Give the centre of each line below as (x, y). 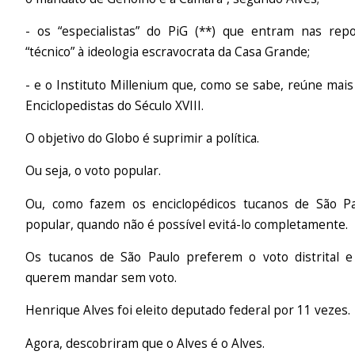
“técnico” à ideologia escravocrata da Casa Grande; (168, 52)
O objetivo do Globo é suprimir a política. (143, 138)
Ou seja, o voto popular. (94, 171)
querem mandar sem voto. (101, 277)
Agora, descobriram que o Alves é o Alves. (145, 343)
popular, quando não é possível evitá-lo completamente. (187, 224)
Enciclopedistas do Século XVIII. (115, 105)
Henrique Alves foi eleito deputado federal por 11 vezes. (188, 311)
